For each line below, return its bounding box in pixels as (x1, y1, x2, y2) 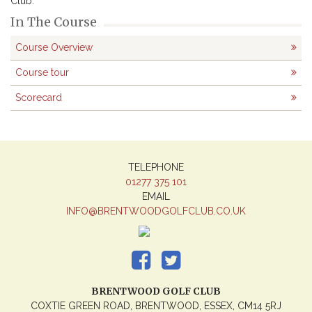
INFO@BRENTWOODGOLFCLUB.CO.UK (66, 205, 246, 217)
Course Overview (15, 42, 93, 53)
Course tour (15, 67, 69, 78)
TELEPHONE (128, 162, 184, 173)
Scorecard (15, 92, 62, 103)
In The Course (10, 14, 97, 30)
